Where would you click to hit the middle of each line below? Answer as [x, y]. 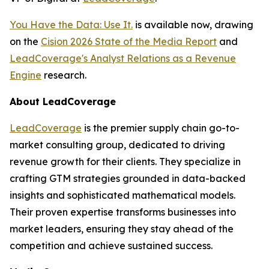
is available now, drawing [193, 25]
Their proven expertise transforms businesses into [123, 212]
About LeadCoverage [63, 101]
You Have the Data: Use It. [71, 25]
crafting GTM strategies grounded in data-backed [128, 178]
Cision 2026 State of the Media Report [129, 41]
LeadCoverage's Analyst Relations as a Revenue [123, 58]
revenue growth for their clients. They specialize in [125, 162]
